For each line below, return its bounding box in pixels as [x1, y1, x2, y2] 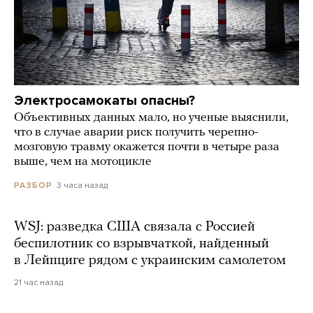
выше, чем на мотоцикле [14, 155, 152, 169]
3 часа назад [57, 180, 108, 191]
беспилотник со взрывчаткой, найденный [14, 237, 269, 252]
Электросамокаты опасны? [14, 92, 195, 110]
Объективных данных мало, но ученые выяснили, [14, 111, 289, 125]
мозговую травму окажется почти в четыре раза [14, 140, 279, 154]
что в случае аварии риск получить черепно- [14, 126, 259, 140]
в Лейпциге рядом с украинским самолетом [14, 254, 286, 268]
